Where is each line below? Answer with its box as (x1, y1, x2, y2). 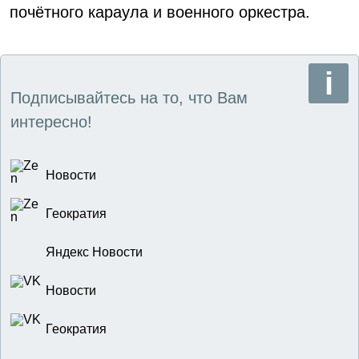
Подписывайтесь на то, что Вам (10, 89, 248, 107)
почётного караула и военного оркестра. (10, 3, 310, 21)
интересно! (10, 113, 92, 131)
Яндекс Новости (46, 245, 143, 259)
